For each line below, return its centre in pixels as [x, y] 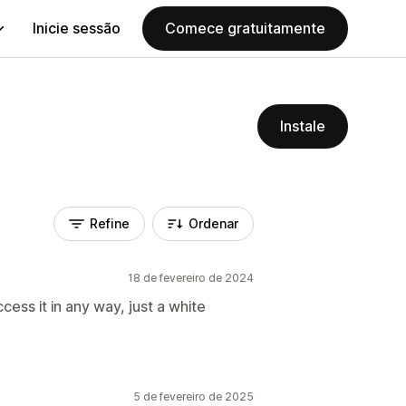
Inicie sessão [77, 28]
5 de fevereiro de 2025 [193, 396]
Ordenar [213, 223]
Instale [303, 126]
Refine [110, 223]
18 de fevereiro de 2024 [191, 278]
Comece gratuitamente [245, 28]
